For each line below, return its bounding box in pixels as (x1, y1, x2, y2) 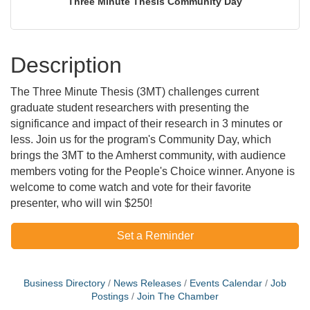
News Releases (113, 278, 181, 289)
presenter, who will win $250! (10, 197, 152, 209)
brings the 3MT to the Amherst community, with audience (10, 149, 286, 161)
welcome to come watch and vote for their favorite (10, 181, 251, 193)
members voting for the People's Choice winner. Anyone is (10, 165, 295, 177)
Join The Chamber (137, 291, 219, 302)
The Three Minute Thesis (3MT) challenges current (10, 86, 259, 98)
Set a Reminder (116, 230, 194, 241)
